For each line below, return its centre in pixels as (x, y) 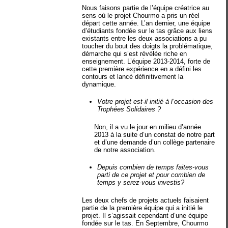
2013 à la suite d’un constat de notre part (155, 134)
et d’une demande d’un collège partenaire (155, 142)
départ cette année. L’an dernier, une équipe (146, 23)
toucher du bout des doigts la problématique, (148, 46)
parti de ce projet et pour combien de (151, 175)
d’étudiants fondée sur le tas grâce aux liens (147, 31)
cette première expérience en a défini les (142, 69)
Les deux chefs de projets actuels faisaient (146, 200)
